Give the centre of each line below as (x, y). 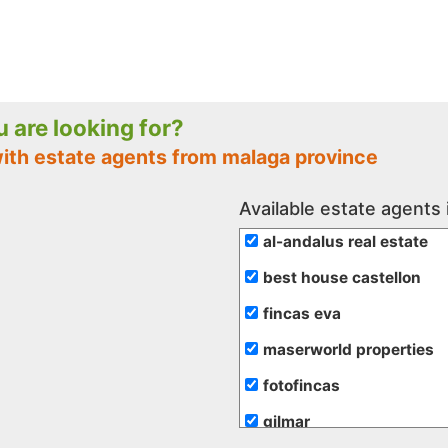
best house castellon (342, 278)
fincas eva (302, 314)
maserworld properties (348, 350)
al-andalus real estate (345, 242)
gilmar (286, 422)
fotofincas (301, 386)
